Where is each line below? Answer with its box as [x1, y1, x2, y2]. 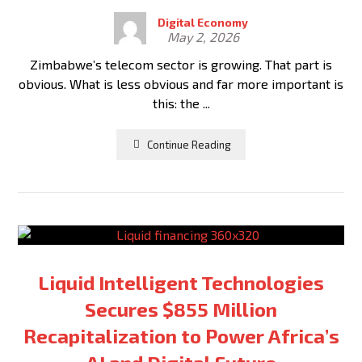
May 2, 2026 [166, 29, 239, 44]
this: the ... [152, 95, 210, 111]
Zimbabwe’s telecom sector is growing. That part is [30, 57, 332, 72]
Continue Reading [147, 137, 231, 151]
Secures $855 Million [85, 297, 277, 321]
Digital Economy [158, 15, 248, 29]
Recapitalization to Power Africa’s [23, 324, 339, 347]
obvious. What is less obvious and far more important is [19, 76, 343, 91]
